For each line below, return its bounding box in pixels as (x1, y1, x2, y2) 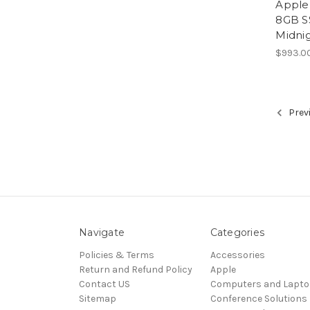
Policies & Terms (79, 248, 154, 261)
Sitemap (79, 292, 116, 304)
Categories (210, 226, 264, 239)
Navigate (79, 226, 125, 239)
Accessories (210, 248, 265, 261)
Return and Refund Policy (79, 263, 192, 275)
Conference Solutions (210, 292, 307, 304)
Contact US (79, 277, 130, 290)
